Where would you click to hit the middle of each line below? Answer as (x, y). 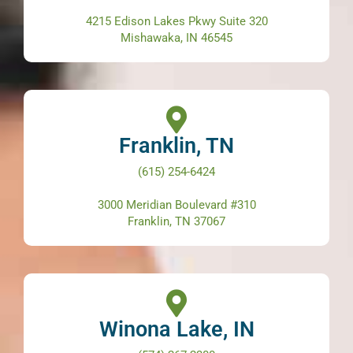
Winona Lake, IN (176, 329)
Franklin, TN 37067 (176, 221)
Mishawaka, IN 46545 (176, 37)
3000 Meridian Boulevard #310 (176, 204)
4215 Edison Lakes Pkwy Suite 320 (176, 21)
